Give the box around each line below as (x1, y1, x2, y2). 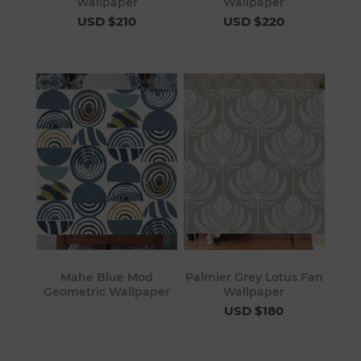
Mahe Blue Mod (60, 270, 154, 285)
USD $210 (77, 13, 137, 29)
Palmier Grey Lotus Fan (185, 270, 323, 285)
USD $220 (223, 13, 285, 29)
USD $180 (224, 303, 284, 319)
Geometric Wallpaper (44, 284, 171, 300)
